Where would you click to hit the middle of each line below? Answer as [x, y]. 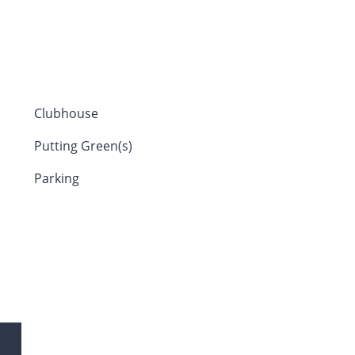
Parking [56, 178]
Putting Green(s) [83, 145]
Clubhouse [66, 113]
